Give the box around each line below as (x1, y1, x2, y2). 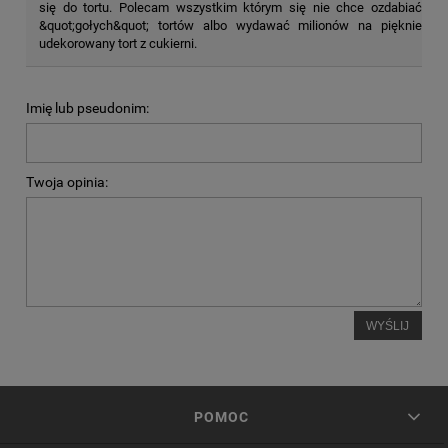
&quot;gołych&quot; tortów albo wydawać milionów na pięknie (39, 18, 422, 34)
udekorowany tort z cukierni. (39, 36, 197, 52)
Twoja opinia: (26, 174, 108, 191)
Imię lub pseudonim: (26, 100, 149, 117)
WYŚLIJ (366, 319, 410, 333)
